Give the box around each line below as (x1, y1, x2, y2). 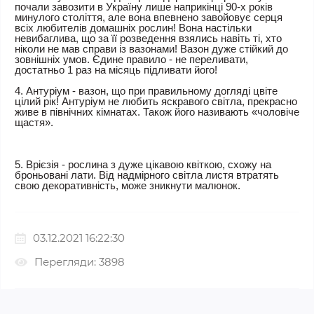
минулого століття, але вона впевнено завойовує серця (15, 11, 282, 23)
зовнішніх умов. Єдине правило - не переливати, (15, 53, 248, 65)
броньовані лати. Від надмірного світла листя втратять (15, 168, 279, 181)
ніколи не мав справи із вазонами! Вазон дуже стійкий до (15, 42, 288, 55)
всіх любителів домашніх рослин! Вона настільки (15, 21, 252, 34)
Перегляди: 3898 (34, 254, 125, 268)
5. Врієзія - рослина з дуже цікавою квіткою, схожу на (15, 158, 271, 170)
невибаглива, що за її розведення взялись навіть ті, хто (15, 32, 282, 44)
